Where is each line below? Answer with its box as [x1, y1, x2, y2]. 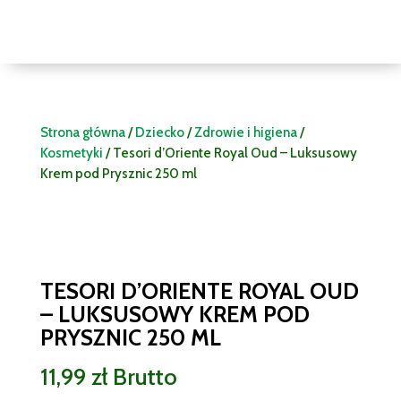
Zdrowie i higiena [193, 124, 297, 141]
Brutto [112, 363, 177, 392]
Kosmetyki [39, 145, 103, 162]
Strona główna [39, 124, 125, 141]
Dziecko [134, 124, 184, 141]
